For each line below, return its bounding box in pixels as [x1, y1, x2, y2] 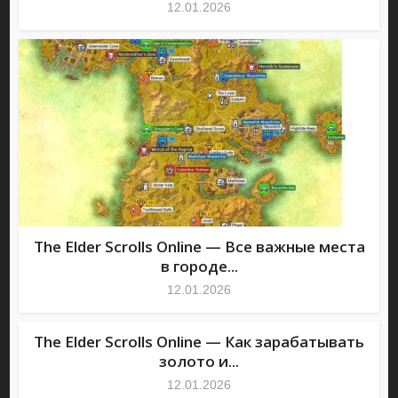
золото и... [159, 351, 239, 372]
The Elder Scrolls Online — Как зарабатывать [34, 331, 364, 353]
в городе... [160, 256, 238, 277]
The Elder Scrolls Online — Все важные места [33, 236, 365, 258]
